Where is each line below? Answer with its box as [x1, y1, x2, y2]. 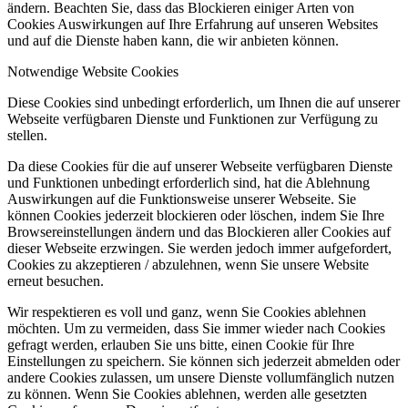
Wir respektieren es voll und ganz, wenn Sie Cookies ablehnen [7, 304, 366, 321]
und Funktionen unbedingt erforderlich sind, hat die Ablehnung [7, 175, 370, 191]
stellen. [7, 127, 47, 144]
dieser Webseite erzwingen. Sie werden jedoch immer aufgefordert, [7, 240, 392, 257]
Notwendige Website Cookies [7, 64, 178, 80]
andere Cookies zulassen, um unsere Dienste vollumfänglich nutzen [7, 370, 394, 386]
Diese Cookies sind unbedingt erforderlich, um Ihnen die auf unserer [7, 95, 400, 111]
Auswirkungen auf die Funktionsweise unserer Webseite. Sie [7, 191, 356, 208]
